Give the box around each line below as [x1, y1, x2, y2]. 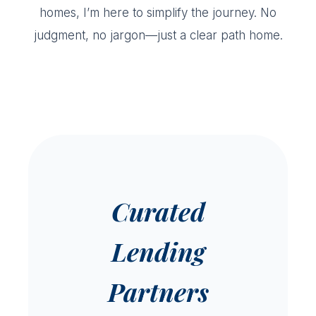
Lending [111, 233, 205, 268]
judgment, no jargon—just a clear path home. [33, 28, 283, 42]
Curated [111, 193, 205, 228]
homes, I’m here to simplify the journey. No [39, 5, 276, 20]
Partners [107, 274, 209, 308]
